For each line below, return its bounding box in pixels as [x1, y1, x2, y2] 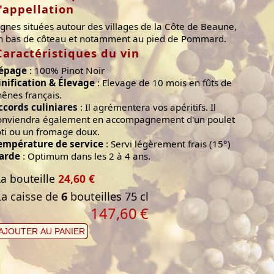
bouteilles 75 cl [67, 188, 149, 204]
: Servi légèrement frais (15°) [103, 137, 231, 150]
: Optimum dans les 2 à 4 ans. [20, 149, 150, 162]
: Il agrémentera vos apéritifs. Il [78, 100, 216, 113]
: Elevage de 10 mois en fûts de [95, 76, 232, 89]
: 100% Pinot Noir [27, 64, 105, 76]
